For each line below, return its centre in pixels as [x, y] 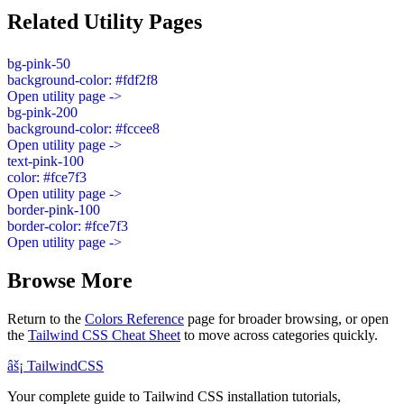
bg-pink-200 [42, 112]
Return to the [46, 318]
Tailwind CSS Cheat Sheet [104, 335]
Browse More [70, 280]
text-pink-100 [46, 161]
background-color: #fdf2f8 [83, 79]
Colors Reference [134, 318]
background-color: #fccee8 [83, 128]
